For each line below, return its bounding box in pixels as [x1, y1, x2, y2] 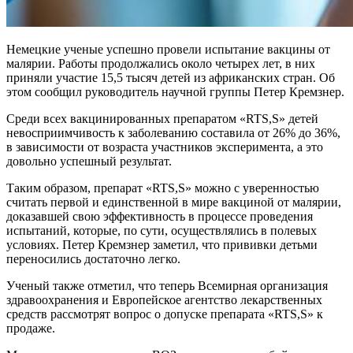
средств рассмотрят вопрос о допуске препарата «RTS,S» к [6, 307, 323, 321]
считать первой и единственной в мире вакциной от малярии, [6, 195, 341, 209]
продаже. [6, 321, 55, 335]
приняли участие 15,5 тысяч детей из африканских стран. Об [6, 70, 335, 84]
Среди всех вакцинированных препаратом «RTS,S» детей [6, 111, 318, 125]
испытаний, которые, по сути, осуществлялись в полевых [6, 223, 317, 237]
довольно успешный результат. [6, 154, 172, 168]
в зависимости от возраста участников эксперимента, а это [6, 139, 323, 154]
